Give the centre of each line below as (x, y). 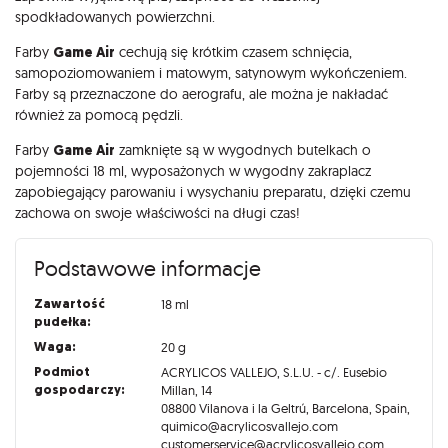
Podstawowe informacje (147, 268)
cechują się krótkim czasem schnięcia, (233, 51)
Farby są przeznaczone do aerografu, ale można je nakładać (201, 93)
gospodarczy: (79, 390)
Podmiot (61, 372)
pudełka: (62, 322)
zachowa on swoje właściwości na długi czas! (157, 212)
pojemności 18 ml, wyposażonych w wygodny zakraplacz (193, 170)
